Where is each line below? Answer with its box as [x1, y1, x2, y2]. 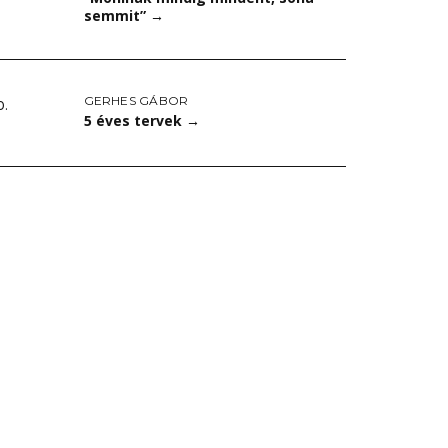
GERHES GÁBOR [83, 92, 189, 108]
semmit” [83, 6, 150, 25]
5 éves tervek [83, 110, 186, 130]
